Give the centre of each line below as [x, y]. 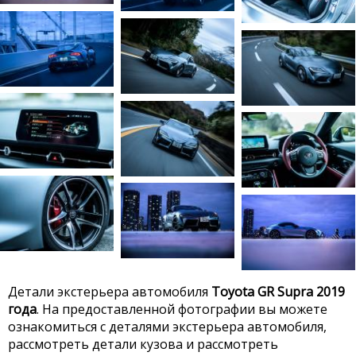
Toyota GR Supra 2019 [278, 292]
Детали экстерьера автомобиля [110, 292]
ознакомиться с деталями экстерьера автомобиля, [167, 327]
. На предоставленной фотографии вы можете [182, 310]
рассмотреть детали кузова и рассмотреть [143, 344]
